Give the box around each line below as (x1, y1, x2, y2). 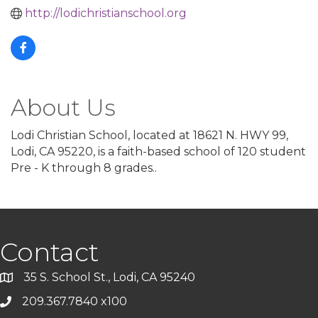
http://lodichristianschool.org (25, 6, 187, 20)
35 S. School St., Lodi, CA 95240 (23, 270, 195, 284)
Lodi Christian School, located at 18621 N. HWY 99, (11, 128, 288, 142)
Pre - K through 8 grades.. (11, 161, 157, 175)
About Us (11, 94, 116, 121)
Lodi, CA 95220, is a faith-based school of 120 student (11, 145, 306, 158)
